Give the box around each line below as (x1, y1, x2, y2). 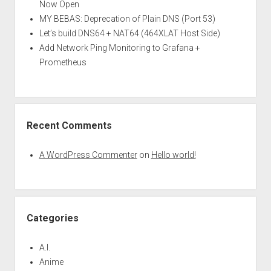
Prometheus (39, 57, 87, 67)
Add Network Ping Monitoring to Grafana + (39, 43, 200, 53)
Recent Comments (26, 120, 112, 131)
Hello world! (151, 150, 196, 160)
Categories (26, 212, 79, 224)
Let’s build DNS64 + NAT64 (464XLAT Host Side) (39, 28, 220, 38)
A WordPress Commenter (39, 150, 137, 160)
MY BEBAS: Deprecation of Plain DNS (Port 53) (39, 14, 215, 24)
